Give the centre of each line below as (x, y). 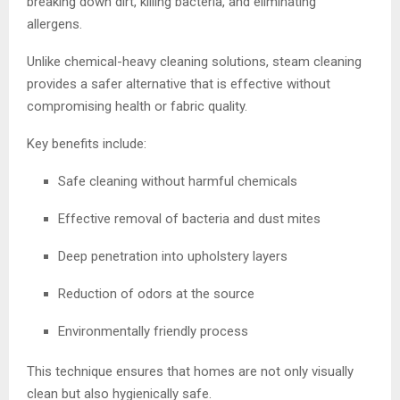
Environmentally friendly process (153, 331)
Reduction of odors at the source (156, 293)
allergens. (54, 24)
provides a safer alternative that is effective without (179, 83)
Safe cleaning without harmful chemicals (178, 181)
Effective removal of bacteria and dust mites (189, 218)
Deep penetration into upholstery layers (173, 256)
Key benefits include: (87, 143)
